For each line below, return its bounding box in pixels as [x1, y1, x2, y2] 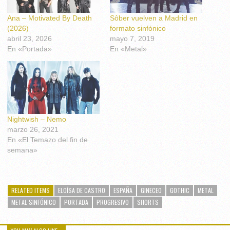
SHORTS [137, 197, 159, 206]
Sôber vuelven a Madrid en [110, 13, 198, 22]
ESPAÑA [113, 185, 132, 195]
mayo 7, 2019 [110, 34, 155, 43]
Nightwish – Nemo [7, 114, 66, 123]
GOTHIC [170, 185, 189, 195]
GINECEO [141, 185, 162, 195]
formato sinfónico [110, 24, 166, 32]
